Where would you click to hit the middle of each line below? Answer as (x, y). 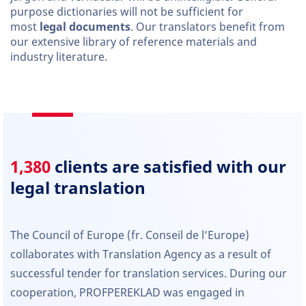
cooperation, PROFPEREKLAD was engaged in (127, 293)
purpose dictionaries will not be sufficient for (127, 12)
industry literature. (59, 57)
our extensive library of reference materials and (134, 42)
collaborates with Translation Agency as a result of (141, 254)
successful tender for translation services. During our (149, 274)
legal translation (78, 188)
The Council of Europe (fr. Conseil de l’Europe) (130, 235)
